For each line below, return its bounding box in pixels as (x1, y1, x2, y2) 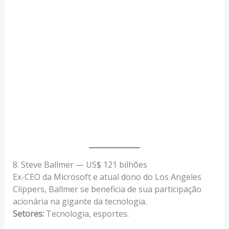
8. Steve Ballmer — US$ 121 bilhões (12, 158, 147, 170)
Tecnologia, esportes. (43, 208, 129, 219)
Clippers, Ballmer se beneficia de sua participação (12, 183, 201, 195)
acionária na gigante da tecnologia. (12, 195, 147, 207)
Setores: (12, 208, 44, 219)
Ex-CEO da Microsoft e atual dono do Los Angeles (12, 171, 201, 182)
